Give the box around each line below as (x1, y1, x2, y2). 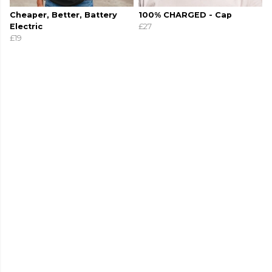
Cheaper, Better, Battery (10, 10, 117, 20)
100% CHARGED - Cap (138, 10, 232, 20)
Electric (10, 22, 42, 32)
